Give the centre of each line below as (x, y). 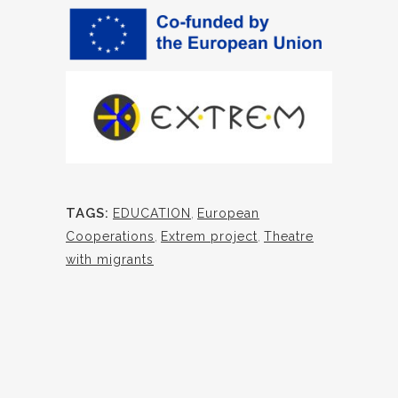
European (228, 214)
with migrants (110, 260)
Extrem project (209, 237)
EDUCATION (152, 214)
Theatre (289, 237)
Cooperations (110, 237)
